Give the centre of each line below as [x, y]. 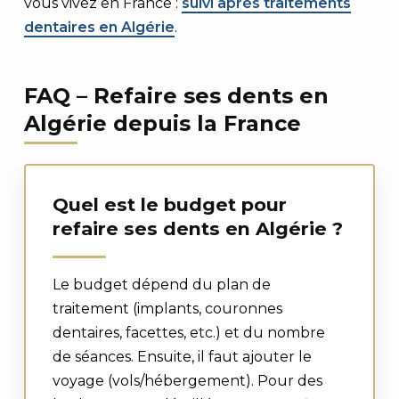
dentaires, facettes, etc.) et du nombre [188, 333]
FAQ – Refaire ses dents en [176, 96]
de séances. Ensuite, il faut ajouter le [182, 357]
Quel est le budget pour [169, 204]
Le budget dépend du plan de [161, 285]
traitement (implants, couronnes [167, 309]
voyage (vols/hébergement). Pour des [187, 381]
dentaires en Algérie [99, 27]
